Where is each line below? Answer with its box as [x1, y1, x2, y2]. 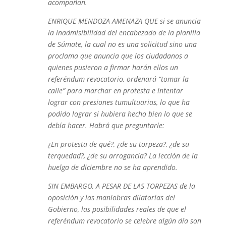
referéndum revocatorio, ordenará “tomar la [47, 74, 189, 84]
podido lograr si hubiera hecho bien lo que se [47, 109, 192, 119]
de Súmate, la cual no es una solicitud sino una [47, 39, 197, 49]
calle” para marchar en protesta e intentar [47, 86, 183, 95]
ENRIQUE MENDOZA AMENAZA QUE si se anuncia [47, 16, 201, 26]
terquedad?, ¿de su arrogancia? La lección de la [47, 151, 198, 160]
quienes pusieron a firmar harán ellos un [47, 63, 178, 72]
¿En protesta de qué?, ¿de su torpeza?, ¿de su [47, 139, 189, 149]
